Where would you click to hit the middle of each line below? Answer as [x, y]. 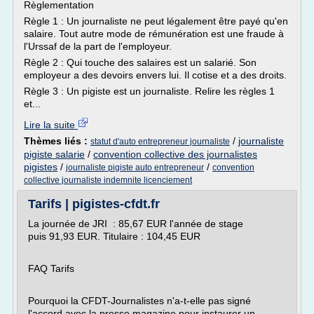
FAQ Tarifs [51, 268]
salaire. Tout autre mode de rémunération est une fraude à [154, 34]
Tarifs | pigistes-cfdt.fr [94, 204]
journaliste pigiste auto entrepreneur [135, 168]
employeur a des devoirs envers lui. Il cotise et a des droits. [157, 75]
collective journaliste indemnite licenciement [108, 180]
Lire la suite [51, 125]
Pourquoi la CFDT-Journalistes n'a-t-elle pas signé [139, 301]
